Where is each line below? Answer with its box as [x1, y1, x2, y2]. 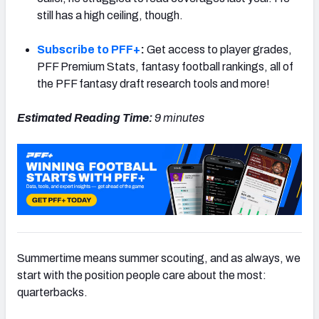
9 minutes [152, 111, 204, 124]
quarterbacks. [17, 286, 88, 298]
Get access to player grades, [147, 43, 292, 56]
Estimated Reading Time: [17, 111, 152, 124]
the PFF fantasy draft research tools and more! [37, 77, 270, 90]
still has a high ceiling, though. [37, 9, 183, 21]
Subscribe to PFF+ [37, 43, 140, 56]
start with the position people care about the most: [17, 268, 266, 281]
